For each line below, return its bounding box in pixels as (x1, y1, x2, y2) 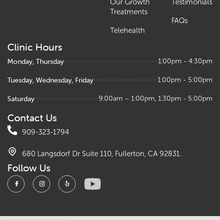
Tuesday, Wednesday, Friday (7, 75, 93, 84)
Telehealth (110, 26, 145, 34)
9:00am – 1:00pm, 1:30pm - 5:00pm (99, 94, 213, 102)
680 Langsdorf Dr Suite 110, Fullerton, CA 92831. (22, 149, 181, 158)
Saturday (7, 94, 34, 103)
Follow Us (7, 161, 51, 174)
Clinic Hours (7, 40, 62, 53)
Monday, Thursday (7, 56, 64, 66)
